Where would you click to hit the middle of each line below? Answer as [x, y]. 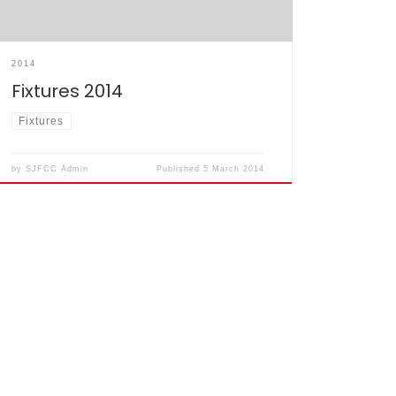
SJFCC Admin [57, 169]
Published [179, 169]
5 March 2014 [233, 169]
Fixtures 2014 [68, 91]
